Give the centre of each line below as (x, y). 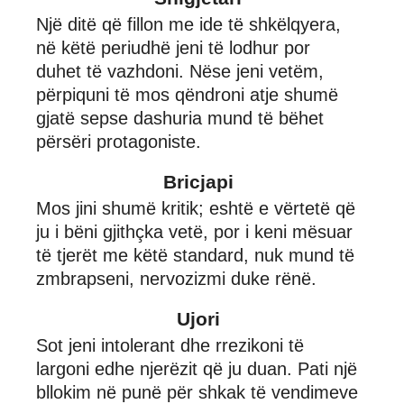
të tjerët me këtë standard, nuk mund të (195, 255)
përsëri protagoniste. (119, 141)
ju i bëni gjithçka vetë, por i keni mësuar (194, 231)
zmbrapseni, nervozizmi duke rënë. (176, 278)
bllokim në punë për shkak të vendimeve (197, 392)
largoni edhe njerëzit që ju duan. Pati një (197, 368)
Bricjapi (198, 181)
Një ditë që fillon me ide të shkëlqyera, (188, 24)
